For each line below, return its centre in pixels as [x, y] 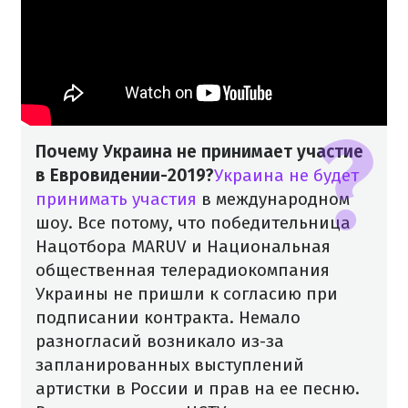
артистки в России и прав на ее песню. [198, 388]
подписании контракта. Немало [168, 317]
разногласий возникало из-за [160, 341]
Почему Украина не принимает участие [199, 151]
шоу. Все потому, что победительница [193, 222]
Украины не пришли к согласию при [187, 293]
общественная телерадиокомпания [183, 270]
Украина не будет [286, 175]
